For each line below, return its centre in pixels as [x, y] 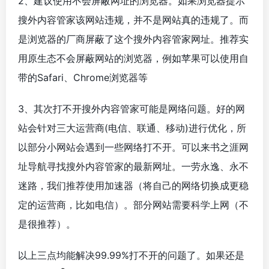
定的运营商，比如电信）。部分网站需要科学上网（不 [133, 204]
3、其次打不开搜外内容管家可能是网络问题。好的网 [131, 108]
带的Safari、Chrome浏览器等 [83, 77]
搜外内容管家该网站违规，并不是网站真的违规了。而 [133, 20]
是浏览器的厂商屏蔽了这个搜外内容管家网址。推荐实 [133, 39]
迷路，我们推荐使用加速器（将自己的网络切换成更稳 [133, 185]
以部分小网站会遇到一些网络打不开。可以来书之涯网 [133, 147]
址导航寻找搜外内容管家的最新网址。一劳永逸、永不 [133, 166]
